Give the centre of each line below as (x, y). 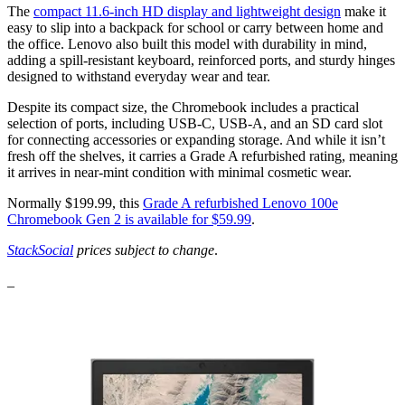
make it (363, 12)
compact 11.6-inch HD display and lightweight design (187, 12)
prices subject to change (144, 250)
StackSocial (40, 250)
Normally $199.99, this (75, 203)
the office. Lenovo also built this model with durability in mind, (187, 44)
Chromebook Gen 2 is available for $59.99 (129, 220)
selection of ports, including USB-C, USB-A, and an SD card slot (195, 124)
